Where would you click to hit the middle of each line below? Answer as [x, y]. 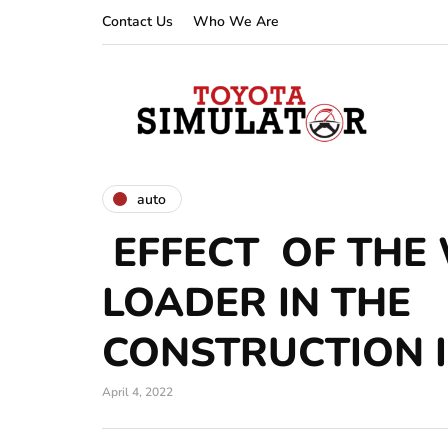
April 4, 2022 [137, 392]
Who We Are [236, 21]
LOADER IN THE [256, 303]
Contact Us [137, 21]
